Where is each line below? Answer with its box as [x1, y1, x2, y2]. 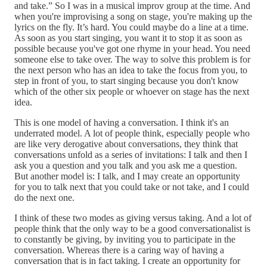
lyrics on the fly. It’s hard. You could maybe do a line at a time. [14, 22, 249, 33]
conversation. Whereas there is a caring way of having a [14, 245, 224, 256]
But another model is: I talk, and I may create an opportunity [14, 171, 240, 182]
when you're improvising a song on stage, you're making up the [14, 11, 252, 22]
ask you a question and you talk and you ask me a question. [14, 160, 237, 171]
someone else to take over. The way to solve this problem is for [14, 54, 250, 65]
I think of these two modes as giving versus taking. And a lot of [14, 213, 252, 223]
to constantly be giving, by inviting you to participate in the [14, 234, 235, 245]
